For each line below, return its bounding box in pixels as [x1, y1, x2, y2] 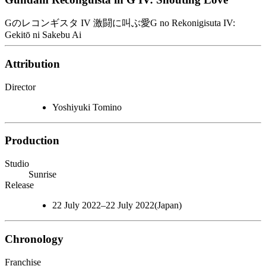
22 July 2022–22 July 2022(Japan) [52, 200, 182, 211]
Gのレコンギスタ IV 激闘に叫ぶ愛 [5, 18, 150, 28]
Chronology [5, 232, 64, 245]
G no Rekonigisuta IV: [150, 18, 235, 28]
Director [5, 81, 36, 92]
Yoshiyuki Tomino [52, 102, 122, 112]
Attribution [5, 57, 60, 70]
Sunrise [28, 169, 56, 180]
